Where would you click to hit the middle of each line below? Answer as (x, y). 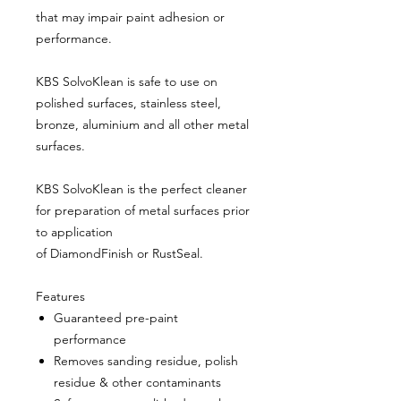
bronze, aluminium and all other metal (142, 125)
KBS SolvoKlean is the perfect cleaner (141, 189)
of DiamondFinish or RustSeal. (119, 254)
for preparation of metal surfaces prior (143, 211)
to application (74, 232)
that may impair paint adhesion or (130, 17)
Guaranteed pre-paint (116, 318)
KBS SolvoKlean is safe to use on (127, 82)
